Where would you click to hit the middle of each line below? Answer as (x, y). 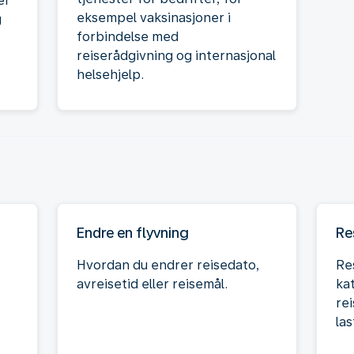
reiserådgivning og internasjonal (176, 55)
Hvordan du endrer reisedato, (168, 265)
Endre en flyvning (133, 232)
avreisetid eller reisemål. (152, 284)
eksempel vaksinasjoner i (154, 17)
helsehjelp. (110, 74)
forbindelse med (128, 36)
